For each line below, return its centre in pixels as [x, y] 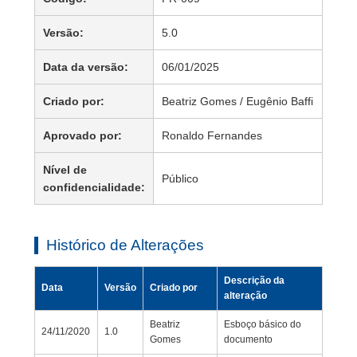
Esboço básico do [262, 325]
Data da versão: [85, 67]
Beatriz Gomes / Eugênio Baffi [237, 102]
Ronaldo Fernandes [212, 136]
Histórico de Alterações [125, 245]
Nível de [65, 170]
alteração [245, 296]
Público [180, 179]
